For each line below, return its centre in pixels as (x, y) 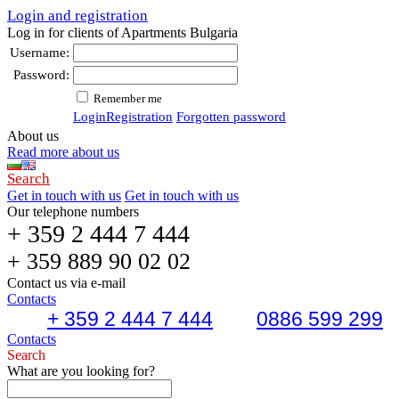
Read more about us (63, 152)
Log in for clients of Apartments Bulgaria (122, 33)
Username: (40, 53)
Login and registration (77, 16)
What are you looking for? (81, 371)
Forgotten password (231, 117)
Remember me (126, 98)
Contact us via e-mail (66, 283)
